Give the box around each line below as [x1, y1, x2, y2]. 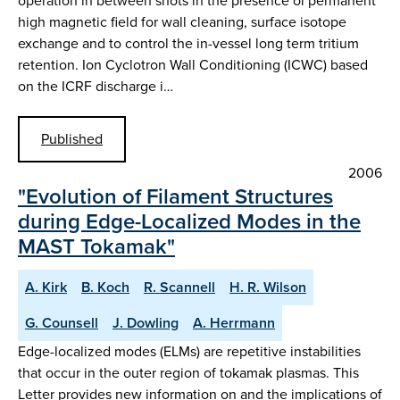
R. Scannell [144, 276, 215, 297]
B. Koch [81, 276, 129, 297]
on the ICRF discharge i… [18, 75, 173, 96]
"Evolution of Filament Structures [18, 179, 333, 212]
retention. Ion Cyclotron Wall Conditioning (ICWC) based [18, 54, 368, 75]
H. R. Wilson [229, 276, 306, 297]
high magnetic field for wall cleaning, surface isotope [18, 11, 346, 32]
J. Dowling [112, 312, 179, 333]
